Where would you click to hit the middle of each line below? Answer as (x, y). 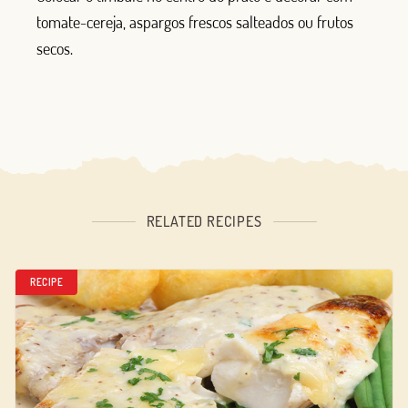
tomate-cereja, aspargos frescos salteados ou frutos (195, 22)
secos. (55, 49)
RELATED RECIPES (204, 222)
